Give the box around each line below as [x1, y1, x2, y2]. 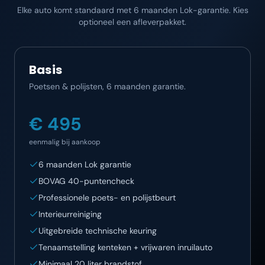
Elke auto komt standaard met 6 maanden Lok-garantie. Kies [17, 5, 248, 15]
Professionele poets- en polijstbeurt [38, 192, 176, 203]
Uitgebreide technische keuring [38, 225, 157, 236]
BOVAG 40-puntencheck [38, 176, 134, 186]
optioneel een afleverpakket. [79, 17, 186, 27]
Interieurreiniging [38, 209, 102, 219]
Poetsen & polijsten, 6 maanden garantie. [29, 81, 186, 92]
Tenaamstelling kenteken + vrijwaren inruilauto [38, 242, 212, 253]
